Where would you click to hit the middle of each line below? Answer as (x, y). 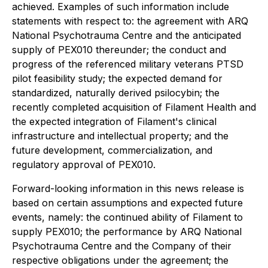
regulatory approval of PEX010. (84, 165)
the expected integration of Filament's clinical (114, 121)
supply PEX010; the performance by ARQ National (127, 232)
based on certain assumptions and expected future (127, 203)
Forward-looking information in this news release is (128, 188)
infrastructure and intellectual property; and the (120, 136)
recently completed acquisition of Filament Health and (134, 107)
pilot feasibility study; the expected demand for (117, 78)
